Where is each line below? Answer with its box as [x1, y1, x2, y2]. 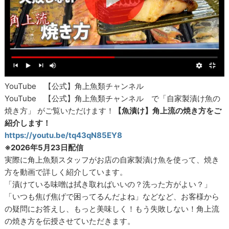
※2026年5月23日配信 [5, 142, 84, 152]
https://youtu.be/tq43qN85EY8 [5, 130, 123, 140]
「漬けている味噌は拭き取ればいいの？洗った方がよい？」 [5, 179, 212, 189]
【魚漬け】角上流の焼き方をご [114, 105, 222, 116]
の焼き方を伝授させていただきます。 [5, 216, 135, 226]
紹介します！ [5, 118, 51, 128]
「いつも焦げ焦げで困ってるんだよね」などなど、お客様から [5, 191, 220, 201]
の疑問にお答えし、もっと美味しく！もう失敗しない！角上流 [5, 203, 220, 214]
